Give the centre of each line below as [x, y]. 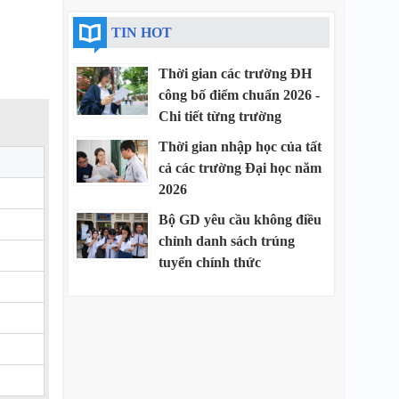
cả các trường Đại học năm [240, 168]
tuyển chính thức [210, 262]
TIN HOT [142, 33]
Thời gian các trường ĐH [235, 73]
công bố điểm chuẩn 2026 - [239, 95]
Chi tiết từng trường [220, 116]
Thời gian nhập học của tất [240, 147]
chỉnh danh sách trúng [227, 241]
